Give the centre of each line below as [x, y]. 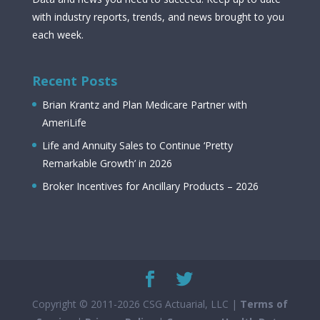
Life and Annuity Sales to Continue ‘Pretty [137, 145]
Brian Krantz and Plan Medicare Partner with [144, 104]
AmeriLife [64, 122]
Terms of [264, 304]
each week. [57, 35]
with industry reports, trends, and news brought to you [158, 17]
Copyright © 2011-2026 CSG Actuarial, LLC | [136, 304]
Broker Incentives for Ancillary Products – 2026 [150, 186]
